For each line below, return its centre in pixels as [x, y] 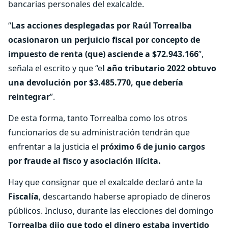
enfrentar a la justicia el [54, 147]
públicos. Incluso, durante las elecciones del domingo [111, 211]
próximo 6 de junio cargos [153, 147]
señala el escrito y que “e [55, 68]
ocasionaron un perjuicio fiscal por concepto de [104, 40]
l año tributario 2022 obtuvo [159, 68]
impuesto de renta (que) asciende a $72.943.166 [103, 54]
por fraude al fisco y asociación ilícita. [84, 161]
